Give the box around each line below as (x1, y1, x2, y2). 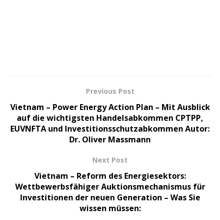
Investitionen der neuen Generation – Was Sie (20, 192, 200, 203)
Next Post (92, 155, 128, 165)
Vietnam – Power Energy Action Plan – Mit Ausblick (10, 101, 210, 112)
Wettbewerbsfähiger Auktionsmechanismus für (15, 181, 205, 192)
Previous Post (85, 86, 135, 96)
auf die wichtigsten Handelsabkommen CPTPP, (17, 112, 203, 123)
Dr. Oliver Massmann (69, 134, 151, 145)
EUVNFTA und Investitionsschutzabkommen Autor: (10, 123, 210, 134)
